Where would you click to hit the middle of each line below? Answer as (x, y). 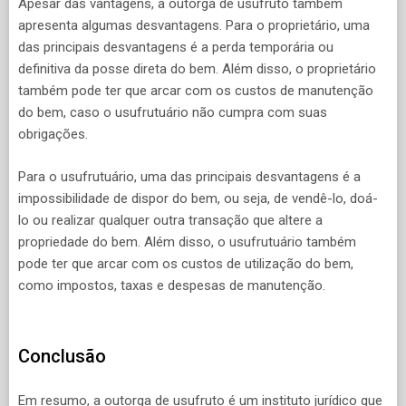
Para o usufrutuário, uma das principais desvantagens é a (189, 176)
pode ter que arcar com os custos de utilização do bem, (186, 263)
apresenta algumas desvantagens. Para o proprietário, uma (194, 26)
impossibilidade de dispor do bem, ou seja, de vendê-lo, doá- (198, 198)
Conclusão (62, 357)
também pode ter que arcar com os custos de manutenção (196, 91)
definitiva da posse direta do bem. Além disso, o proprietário (197, 69)
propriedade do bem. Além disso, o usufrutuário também (187, 242)
